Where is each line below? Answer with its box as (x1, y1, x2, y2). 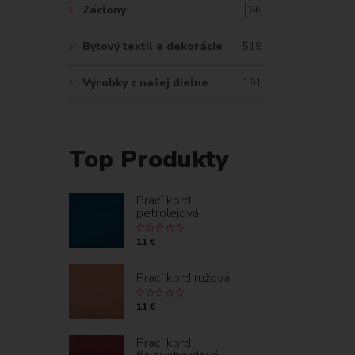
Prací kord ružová (136, 269, 230, 287)
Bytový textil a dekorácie (82, 39, 223, 54)
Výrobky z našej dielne (82, 75, 208, 90)
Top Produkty (69, 143, 228, 176)
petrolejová (136, 204, 199, 222)
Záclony (82, 2, 126, 17)
